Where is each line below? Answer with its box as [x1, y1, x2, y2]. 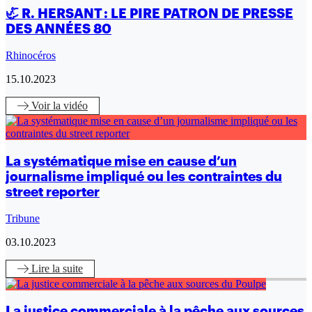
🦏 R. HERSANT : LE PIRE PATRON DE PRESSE [6, 6, 293, 22]
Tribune [6, 212, 40, 224]
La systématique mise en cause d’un [6, 153, 237, 169]
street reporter [6, 183, 100, 199]
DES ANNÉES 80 [6, 21, 111, 37]
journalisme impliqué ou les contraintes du [6, 168, 282, 184]
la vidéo [53, 100, 88, 112]
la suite [52, 262, 83, 274]
